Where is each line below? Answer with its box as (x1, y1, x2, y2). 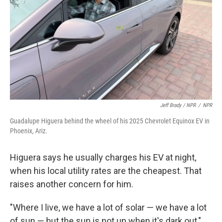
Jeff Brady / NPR (160, 102, 196, 109)
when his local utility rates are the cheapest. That (10, 166, 202, 176)
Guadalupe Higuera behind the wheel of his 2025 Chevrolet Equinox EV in (10, 117, 210, 125)
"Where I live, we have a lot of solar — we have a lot (10, 202, 207, 213)
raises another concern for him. (10, 179, 133, 190)
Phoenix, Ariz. (10, 127, 48, 135)
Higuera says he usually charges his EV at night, (10, 152, 196, 163)
